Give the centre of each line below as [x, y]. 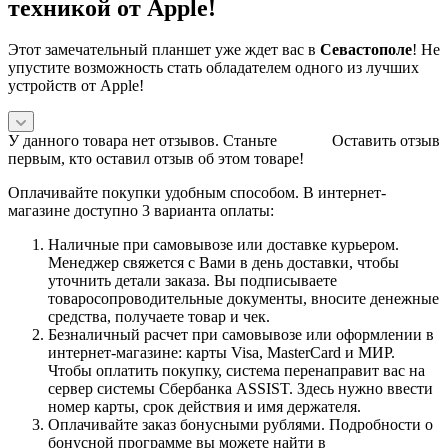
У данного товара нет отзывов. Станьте [142, 141]
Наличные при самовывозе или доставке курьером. [223, 245]
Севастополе [366, 50]
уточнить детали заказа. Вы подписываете [192, 281]
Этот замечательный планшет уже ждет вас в [164, 50]
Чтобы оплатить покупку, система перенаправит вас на [236, 371]
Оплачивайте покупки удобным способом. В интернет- [197, 193]
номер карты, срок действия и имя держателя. [204, 407]
